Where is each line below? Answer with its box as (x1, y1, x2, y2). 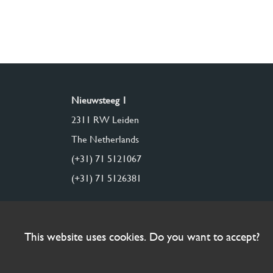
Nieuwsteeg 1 (71, 94, 127, 106)
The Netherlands (71, 133, 139, 145)
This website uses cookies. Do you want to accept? (24, 230, 260, 243)
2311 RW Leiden (71, 114, 139, 126)
